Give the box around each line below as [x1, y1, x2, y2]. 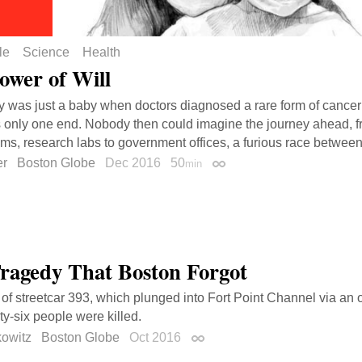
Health [82, 45, 120, 60]
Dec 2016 [105, 156, 164, 170]
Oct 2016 [129, 330, 184, 345]
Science [23, 45, 69, 60]
